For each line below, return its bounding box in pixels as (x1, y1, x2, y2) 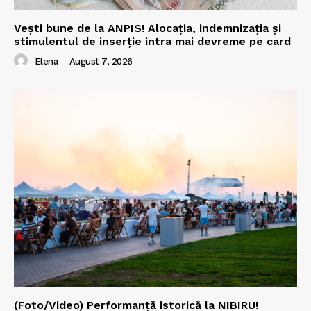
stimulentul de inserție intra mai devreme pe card (14, 34, 291, 48)
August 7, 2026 (69, 56, 133, 67)
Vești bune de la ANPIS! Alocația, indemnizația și (14, 21, 281, 35)
